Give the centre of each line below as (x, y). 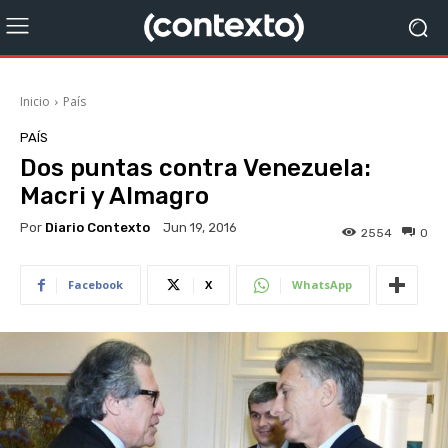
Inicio (35, 101)
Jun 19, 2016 (200, 228)
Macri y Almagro (114, 196)
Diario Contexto (97, 227)
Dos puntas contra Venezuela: (195, 168)
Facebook (95, 285)
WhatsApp (322, 285)
